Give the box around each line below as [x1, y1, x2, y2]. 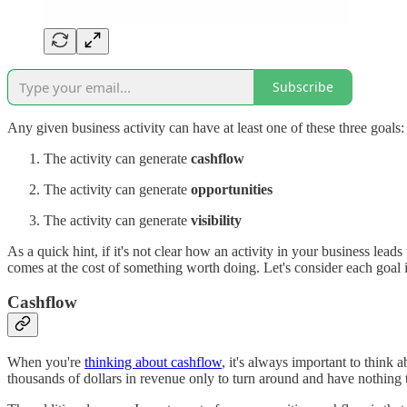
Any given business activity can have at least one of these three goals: [7, 119, 404, 135]
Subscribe [273, 78, 333, 96]
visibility [191, 212, 242, 228]
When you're [7, 353, 84, 370]
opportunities [191, 181, 273, 197]
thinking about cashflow [84, 353, 222, 370]
